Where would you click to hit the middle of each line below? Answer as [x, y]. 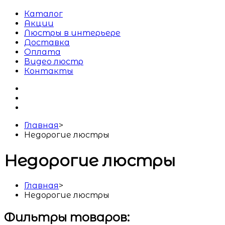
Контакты [49, 71]
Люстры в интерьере [72, 33]
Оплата [42, 52]
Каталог [43, 14]
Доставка [47, 43]
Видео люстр [54, 62]
